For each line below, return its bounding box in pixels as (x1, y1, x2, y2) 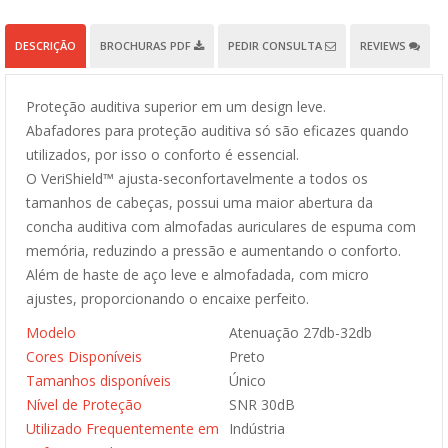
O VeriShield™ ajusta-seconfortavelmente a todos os (26, 169, 368, 188)
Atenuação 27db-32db (229, 323, 372, 342)
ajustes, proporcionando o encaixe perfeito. (26, 289, 309, 308)
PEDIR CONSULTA (228, 38, 325, 53)
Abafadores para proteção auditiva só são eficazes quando (26, 121, 409, 140)
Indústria (229, 419, 285, 438)
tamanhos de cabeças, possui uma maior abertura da (26, 193, 373, 212)
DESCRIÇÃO (15, 38, 76, 53)
